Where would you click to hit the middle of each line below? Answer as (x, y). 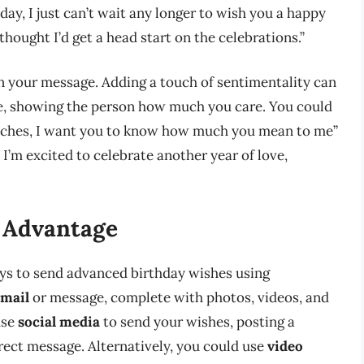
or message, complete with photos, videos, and (179, 297)
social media (59, 321)
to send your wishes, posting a (197, 321)
